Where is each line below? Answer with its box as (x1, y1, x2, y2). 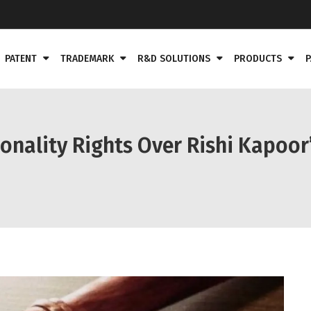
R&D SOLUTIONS (137, 53, 210, 65)
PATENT (5, 53, 37, 65)
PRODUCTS (234, 53, 282, 65)
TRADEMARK (60, 53, 114, 65)
